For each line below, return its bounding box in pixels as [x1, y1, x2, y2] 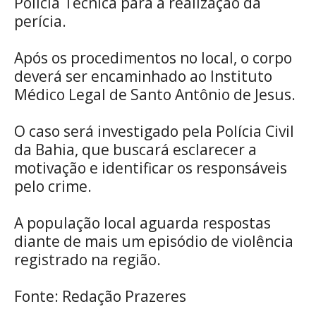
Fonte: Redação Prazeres [14, 286, 186, 306]
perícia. [14, 11, 66, 31]
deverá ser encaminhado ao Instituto [14, 66, 272, 86]
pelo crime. [14, 176, 92, 196]
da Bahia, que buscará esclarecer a [14, 139, 257, 159]
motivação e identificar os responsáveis [14, 157, 287, 178]
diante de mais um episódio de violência [14, 231, 293, 251]
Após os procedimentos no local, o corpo [14, 47, 292, 68]
